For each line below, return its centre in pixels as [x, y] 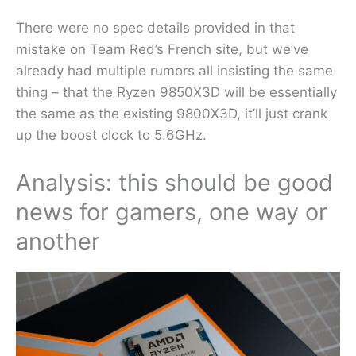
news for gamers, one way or [172, 212]
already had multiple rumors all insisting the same [174, 71]
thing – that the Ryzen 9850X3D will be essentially [176, 93]
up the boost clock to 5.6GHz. [111, 135]
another [58, 242]
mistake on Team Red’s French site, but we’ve [162, 50]
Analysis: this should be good [174, 183]
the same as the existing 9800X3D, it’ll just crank [172, 114]
